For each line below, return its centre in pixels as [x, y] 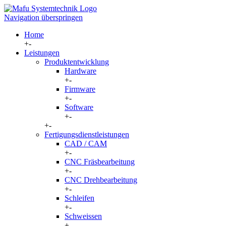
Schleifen [79, 198]
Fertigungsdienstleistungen [87, 134]
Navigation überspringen [43, 17]
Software [79, 107]
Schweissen [83, 216]
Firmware [80, 89]
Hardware [80, 71]
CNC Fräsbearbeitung [100, 162]
